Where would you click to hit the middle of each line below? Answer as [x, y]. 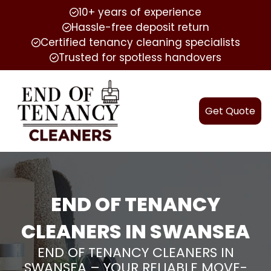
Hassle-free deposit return [140, 27]
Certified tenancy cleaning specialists [140, 42]
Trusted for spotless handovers [140, 57]
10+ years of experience [140, 12]
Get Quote [230, 111]
